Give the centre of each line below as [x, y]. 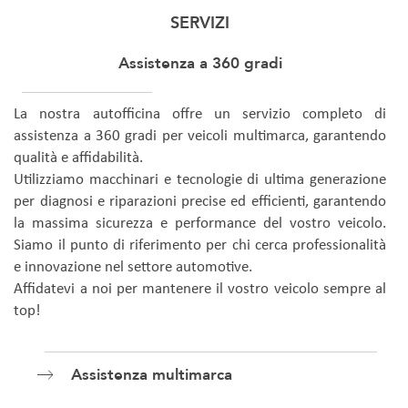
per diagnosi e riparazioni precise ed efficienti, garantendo [200, 203]
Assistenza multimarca [151, 375]
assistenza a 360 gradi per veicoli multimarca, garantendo [200, 137]
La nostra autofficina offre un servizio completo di [200, 115]
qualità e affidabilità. [79, 159]
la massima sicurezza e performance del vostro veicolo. [200, 224]
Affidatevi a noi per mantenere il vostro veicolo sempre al [200, 290]
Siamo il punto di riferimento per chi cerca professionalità [200, 246]
